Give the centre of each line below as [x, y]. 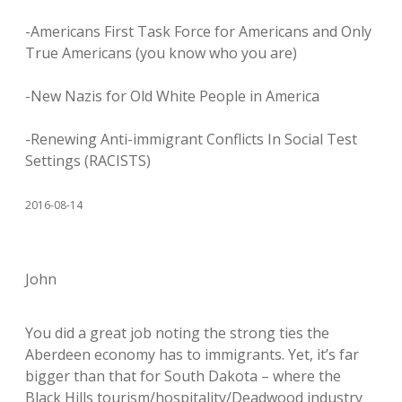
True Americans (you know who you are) [161, 52]
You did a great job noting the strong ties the [177, 332]
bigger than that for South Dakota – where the [183, 376]
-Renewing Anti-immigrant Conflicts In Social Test [191, 139]
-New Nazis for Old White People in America [172, 96]
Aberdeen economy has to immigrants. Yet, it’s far [192, 354]
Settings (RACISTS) [88, 160]
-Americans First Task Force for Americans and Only [198, 31]
